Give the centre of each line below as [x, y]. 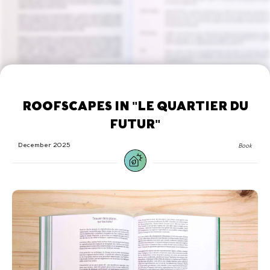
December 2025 [44, 145]
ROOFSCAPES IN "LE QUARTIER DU [135, 106]
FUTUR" [135, 124]
